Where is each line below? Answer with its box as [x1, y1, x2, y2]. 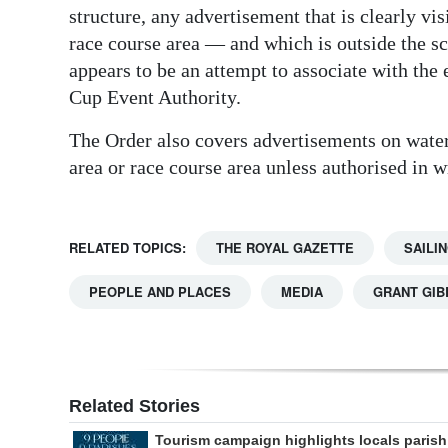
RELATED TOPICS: [69, 238, 186, 258]
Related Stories [69, 396, 200, 417]
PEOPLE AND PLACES [89, 282, 231, 302]
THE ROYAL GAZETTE [216, 238, 354, 258]
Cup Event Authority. [69, 86, 241, 109]
